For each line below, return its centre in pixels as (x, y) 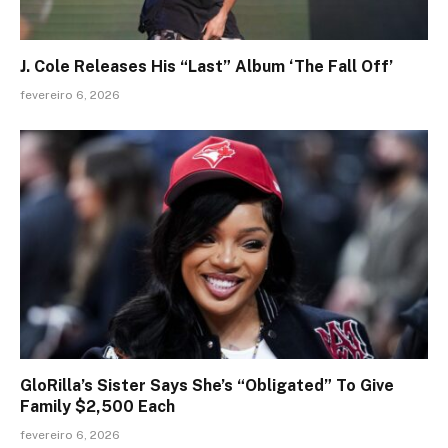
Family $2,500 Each (97, 407)
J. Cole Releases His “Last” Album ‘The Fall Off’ (206, 66)
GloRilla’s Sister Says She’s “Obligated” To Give (207, 386)
